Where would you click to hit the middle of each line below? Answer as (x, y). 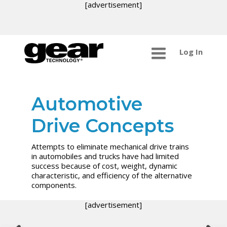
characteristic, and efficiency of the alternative (112, 175)
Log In (191, 52)
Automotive (87, 104)
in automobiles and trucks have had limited (105, 156)
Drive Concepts (103, 125)
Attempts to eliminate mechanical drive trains (110, 146)
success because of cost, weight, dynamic (105, 165)
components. (54, 185)
